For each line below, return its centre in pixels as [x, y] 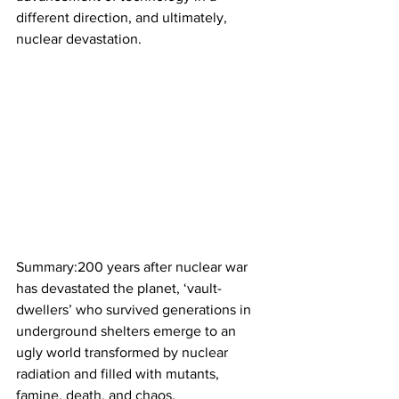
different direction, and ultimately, [123, 18]
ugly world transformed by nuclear [124, 353]
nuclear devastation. [79, 39]
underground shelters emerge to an [128, 331]
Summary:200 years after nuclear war [134, 267]
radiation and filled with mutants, [119, 374]
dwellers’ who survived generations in [135, 310]
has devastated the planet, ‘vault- [119, 289]
